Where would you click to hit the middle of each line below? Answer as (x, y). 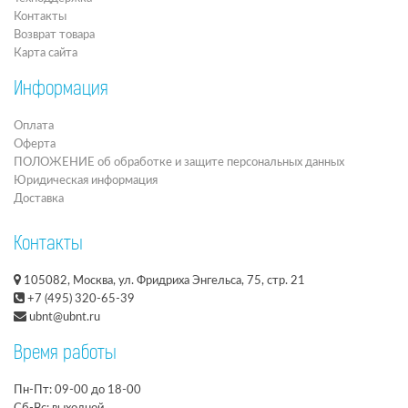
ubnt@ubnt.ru (63, 317)
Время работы (65, 354)
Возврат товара (54, 35)
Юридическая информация (86, 181)
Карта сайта (46, 53)
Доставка (39, 199)
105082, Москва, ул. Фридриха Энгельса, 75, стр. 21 (163, 281)
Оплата (34, 126)
